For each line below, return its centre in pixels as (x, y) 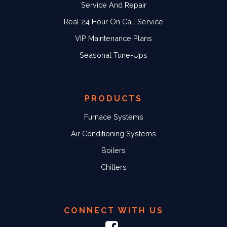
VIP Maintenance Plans (113, 39)
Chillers (113, 167)
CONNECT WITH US (113, 211)
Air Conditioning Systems (113, 134)
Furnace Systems (113, 117)
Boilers (113, 150)
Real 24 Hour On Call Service (113, 22)
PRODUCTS (113, 99)
